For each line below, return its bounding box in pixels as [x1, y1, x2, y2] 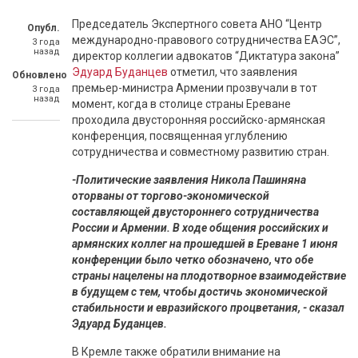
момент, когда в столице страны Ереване [72, 97, 291, 110]
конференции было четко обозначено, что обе [72, 253, 313, 266]
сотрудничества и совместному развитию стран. [72, 145, 329, 158]
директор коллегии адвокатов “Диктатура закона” [72, 50, 340, 62]
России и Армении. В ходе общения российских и [72, 221, 328, 234]
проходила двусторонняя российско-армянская [72, 113, 325, 126]
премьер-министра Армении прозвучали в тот [72, 82, 317, 94]
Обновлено [12, 70, 67, 81]
